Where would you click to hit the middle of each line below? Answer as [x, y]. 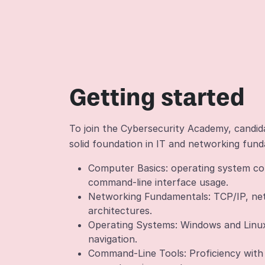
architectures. [120, 211]
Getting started [157, 97]
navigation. [113, 239]
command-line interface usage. [158, 182]
